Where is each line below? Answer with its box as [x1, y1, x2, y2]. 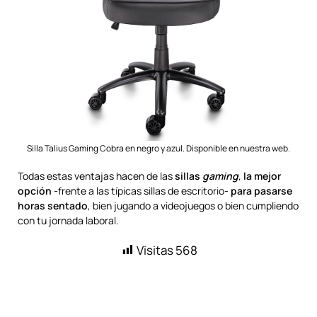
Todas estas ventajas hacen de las [18, 169, 175, 183]
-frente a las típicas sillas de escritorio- [52, 184, 231, 197]
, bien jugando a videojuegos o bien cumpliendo [88, 199, 299, 212]
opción [18, 184, 52, 197]
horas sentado [18, 199, 88, 212]
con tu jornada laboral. [18, 214, 119, 227]
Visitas [136, 242, 173, 258]
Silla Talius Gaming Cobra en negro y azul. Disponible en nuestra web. [27, 142, 290, 154]
